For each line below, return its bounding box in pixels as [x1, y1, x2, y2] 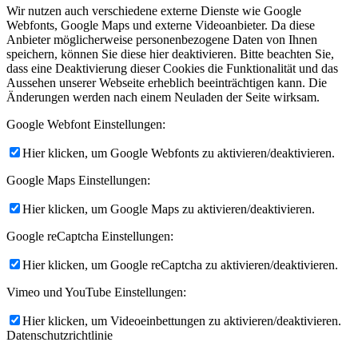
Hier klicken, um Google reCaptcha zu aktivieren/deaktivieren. [22, 258, 338, 272]
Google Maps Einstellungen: [6, 173, 150, 188]
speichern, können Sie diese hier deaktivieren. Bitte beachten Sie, [6, 47, 334, 62]
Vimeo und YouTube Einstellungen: [6, 285, 186, 300]
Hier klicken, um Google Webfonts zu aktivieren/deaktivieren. [22, 146, 335, 161]
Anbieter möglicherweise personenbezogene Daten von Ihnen [6, 33, 317, 47]
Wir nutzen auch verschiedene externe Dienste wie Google [6, 4, 301, 18]
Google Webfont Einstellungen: [6, 117, 165, 132]
